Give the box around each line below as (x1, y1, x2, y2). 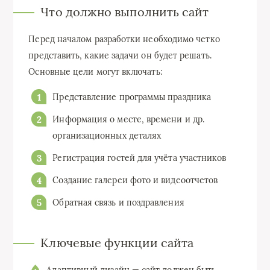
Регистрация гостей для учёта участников (52, 152, 227, 164)
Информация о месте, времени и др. (52, 114, 205, 125)
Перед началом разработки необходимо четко (28, 34, 220, 45)
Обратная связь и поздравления (52, 197, 184, 209)
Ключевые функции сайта (40, 235, 194, 251)
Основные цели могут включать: (28, 66, 163, 78)
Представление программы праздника (52, 92, 212, 103)
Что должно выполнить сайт (40, 4, 209, 20)
